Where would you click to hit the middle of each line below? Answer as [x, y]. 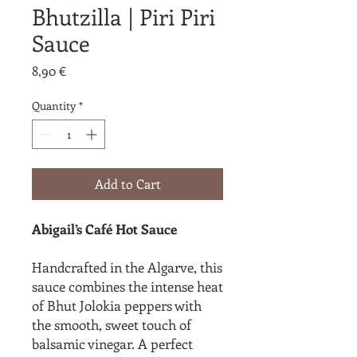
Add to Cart [127, 184]
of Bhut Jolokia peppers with [117, 305]
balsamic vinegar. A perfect [112, 343]
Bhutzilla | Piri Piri [124, 16]
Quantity [54, 106]
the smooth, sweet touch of [112, 324]
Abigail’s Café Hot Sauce [106, 229]
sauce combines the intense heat [127, 286]
